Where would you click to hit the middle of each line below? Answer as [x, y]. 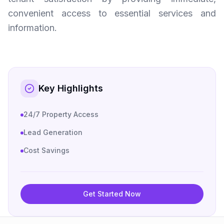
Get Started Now [112, 194]
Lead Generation [53, 132]
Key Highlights [71, 88]
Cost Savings [46, 150]
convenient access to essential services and [112, 13]
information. [32, 28]
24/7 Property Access [61, 114]
